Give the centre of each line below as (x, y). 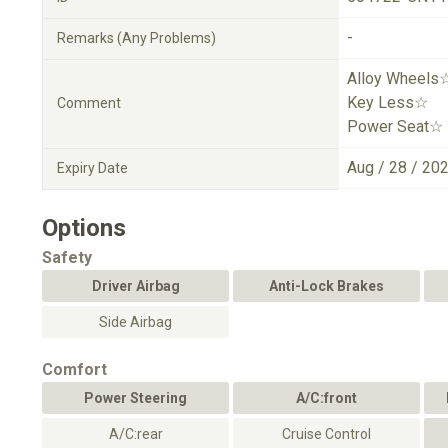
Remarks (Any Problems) (136, 38)
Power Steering (135, 398)
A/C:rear (135, 434)
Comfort (74, 369)
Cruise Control (326, 434)
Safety (67, 257)
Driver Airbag (135, 286)
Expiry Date (92, 168)
